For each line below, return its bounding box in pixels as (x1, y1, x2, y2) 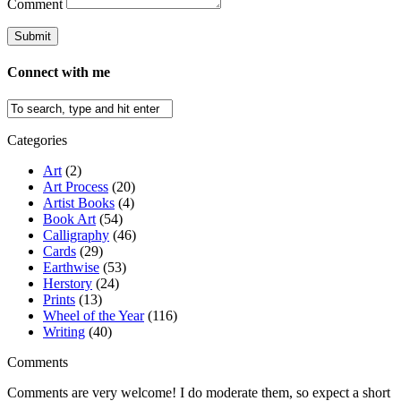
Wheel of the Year (43, 308, 144, 324)
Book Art (43, 211, 96, 227)
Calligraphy (43, 227, 109, 243)
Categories (7, 132, 67, 149)
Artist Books (43, 195, 115, 211)
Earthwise (43, 260, 99, 276)
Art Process (43, 179, 108, 195)
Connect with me (7, 64, 110, 80)
